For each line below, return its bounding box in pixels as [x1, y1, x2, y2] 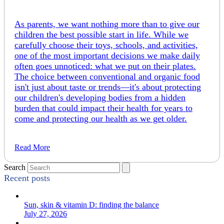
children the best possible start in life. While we [14, 29, 188, 40]
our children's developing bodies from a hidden [14, 92, 185, 103]
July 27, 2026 [24, 209, 67, 218]
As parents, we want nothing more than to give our [14, 19, 199, 29]
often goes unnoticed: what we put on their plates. [14, 61, 196, 71]
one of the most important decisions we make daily [14, 50, 200, 61]
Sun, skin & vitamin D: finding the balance [24, 200, 159, 209]
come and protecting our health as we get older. [14, 113, 187, 124]
